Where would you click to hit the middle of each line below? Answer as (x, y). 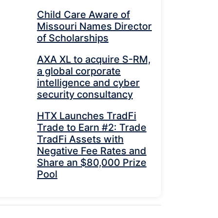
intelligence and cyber (88, 83)
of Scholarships (73, 38)
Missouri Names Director (94, 26)
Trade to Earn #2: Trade (92, 127)
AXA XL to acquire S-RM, (94, 59)
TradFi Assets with (80, 139)
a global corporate (79, 71)
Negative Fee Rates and (92, 151)
